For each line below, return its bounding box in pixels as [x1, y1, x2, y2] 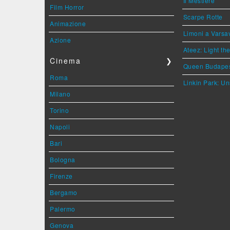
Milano [50, 89, 70, 98]
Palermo [50, 204, 75, 213]
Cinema [50, 55, 81, 66]
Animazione [50, 19, 86, 28]
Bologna [50, 155, 75, 164]
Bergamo [50, 188, 78, 197]
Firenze [50, 171, 73, 180]
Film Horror [50, 3, 84, 11]
